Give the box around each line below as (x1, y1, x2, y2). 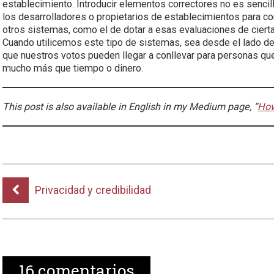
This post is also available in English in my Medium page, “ (2, 101, 258, 113)
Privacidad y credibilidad (35, 183, 152, 196)
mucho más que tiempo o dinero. (2, 62, 144, 74)
